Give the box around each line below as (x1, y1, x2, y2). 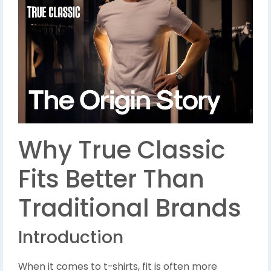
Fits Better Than (18, 162, 204, 197)
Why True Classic (18, 133, 225, 168)
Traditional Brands (18, 191, 241, 226)
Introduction (18, 226, 123, 250)
